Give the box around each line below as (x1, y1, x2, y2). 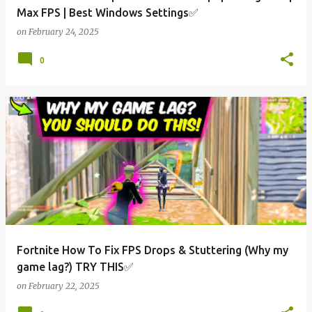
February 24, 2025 (29, 26, 99, 37)
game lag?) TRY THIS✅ (17, 260, 134, 273)
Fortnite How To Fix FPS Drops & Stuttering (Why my (17, 244, 288, 256)
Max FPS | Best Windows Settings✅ (17, 6, 198, 19)
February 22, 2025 (29, 281, 100, 291)
